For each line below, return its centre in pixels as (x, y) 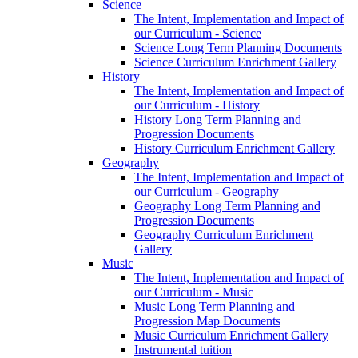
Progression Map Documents (207, 320)
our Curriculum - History (197, 105)
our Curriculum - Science (198, 33)
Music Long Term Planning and (215, 306)
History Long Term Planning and (218, 119)
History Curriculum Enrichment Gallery (235, 148)
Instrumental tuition (183, 349)
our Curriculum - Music (194, 292)
